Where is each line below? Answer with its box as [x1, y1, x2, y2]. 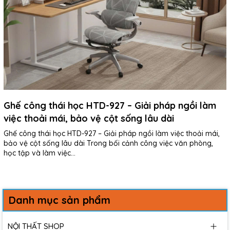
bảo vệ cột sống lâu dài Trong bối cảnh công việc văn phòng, [4, 139, 213, 148]
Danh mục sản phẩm [9, 193, 110, 206]
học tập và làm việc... [4, 148, 75, 158]
